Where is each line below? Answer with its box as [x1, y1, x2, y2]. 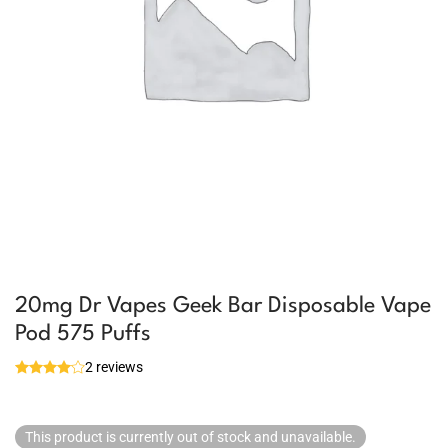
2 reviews [85, 359, 143, 375]
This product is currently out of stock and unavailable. [25, 429, 356, 445]
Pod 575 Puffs [15, 323, 151, 345]
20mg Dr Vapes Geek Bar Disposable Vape [15, 295, 431, 317]
